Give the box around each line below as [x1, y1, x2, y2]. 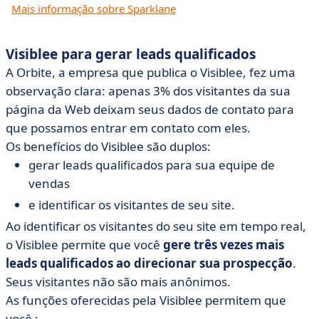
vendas [28, 175, 70, 192]
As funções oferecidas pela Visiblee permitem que [6, 292, 286, 308]
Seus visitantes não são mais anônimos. [6, 273, 231, 290]
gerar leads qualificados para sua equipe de [28, 157, 275, 173]
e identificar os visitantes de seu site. [28, 197, 235, 213]
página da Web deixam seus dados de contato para [6, 101, 294, 117]
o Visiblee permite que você [6, 236, 163, 253]
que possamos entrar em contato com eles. [6, 120, 251, 136]
